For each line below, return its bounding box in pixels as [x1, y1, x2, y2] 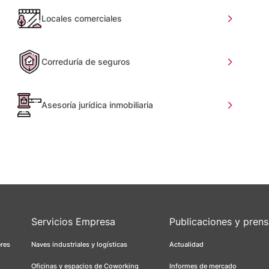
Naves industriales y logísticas [31, 240, 127, 249]
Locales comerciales [41, 13, 122, 23]
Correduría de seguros [41, 56, 131, 67]
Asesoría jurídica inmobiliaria [41, 99, 154, 110]
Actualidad [169, 240, 204, 249]
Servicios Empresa [31, 215, 115, 228]
